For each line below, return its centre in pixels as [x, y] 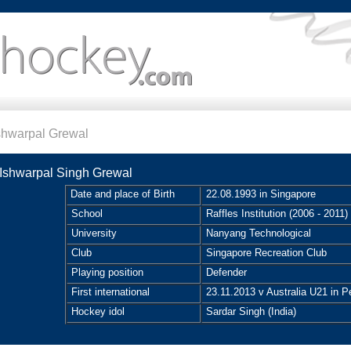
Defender [225, 272]
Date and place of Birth [123, 194]
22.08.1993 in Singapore [259, 194]
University [92, 233]
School [85, 213]
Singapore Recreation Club [265, 253]
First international [109, 292]
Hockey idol [96, 311]
